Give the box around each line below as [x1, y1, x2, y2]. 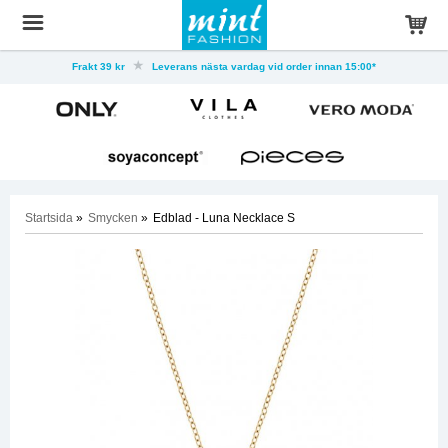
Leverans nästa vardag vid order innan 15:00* [149, 61, 376, 72]
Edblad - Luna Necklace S [153, 211, 295, 225]
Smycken [88, 211, 138, 225]
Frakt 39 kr [72, 61, 128, 72]
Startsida [25, 211, 73, 225]
